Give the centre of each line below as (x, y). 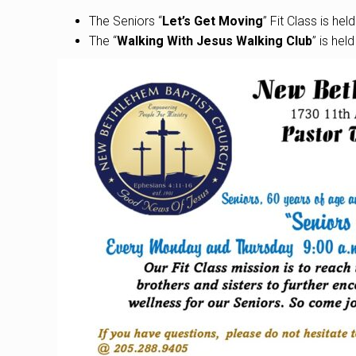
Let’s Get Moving (213, 21)
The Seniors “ (126, 21)
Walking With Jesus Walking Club (215, 41)
